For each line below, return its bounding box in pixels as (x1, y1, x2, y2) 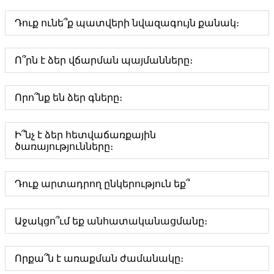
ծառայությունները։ (15, 141, 113, 152)
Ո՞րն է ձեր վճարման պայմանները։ (15, 54, 193, 65)
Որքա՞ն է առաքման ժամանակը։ (15, 253, 183, 264)
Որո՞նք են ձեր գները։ (15, 92, 122, 103)
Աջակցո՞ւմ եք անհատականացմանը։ (15, 215, 207, 226)
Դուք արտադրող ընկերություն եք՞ (15, 178, 190, 189)
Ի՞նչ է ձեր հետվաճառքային (15, 129, 156, 140)
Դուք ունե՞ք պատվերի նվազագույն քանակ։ (15, 17, 239, 28)
